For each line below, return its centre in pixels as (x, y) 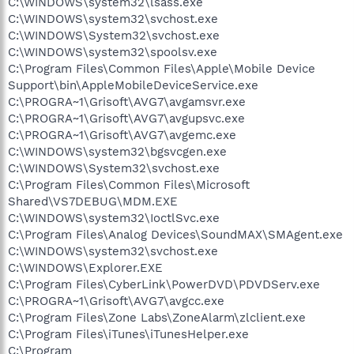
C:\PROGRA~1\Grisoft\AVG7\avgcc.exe (116, 301)
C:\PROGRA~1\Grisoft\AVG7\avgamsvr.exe (127, 102)
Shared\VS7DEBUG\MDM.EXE (93, 201)
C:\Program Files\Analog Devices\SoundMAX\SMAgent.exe (175, 235)
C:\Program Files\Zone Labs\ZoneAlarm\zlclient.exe (157, 318)
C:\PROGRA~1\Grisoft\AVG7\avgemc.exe (122, 135)
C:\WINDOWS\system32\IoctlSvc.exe (114, 218)
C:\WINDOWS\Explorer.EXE (85, 268)
